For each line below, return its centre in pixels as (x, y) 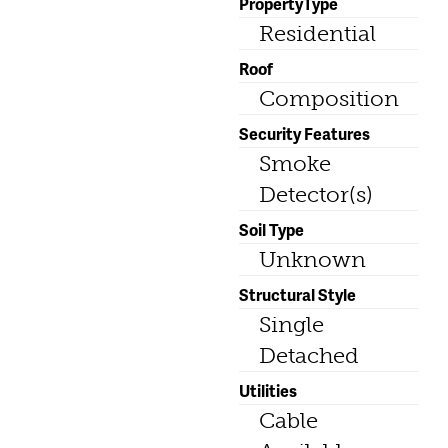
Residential (317, 34)
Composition (329, 99)
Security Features (304, 134)
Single (291, 325)
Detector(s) (316, 195)
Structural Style (297, 295)
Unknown (312, 260)
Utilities (268, 391)
